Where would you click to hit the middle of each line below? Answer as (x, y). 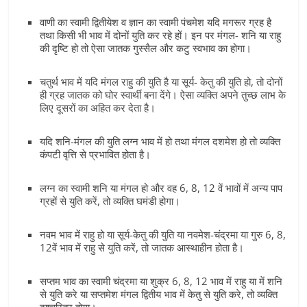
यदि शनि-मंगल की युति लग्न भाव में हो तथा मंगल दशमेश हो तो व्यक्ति (160, 141)
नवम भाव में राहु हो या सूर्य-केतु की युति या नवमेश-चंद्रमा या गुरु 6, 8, (163, 234)
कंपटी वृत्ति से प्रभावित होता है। (96, 154)
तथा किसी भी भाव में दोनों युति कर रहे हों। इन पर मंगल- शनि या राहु (161, 35)
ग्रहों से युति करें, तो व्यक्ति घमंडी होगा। (110, 201)
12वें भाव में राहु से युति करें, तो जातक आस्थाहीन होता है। (142, 247)
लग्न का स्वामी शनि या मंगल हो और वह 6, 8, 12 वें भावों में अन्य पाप (161, 188)
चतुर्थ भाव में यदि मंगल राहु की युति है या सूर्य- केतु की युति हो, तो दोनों (161, 82)
